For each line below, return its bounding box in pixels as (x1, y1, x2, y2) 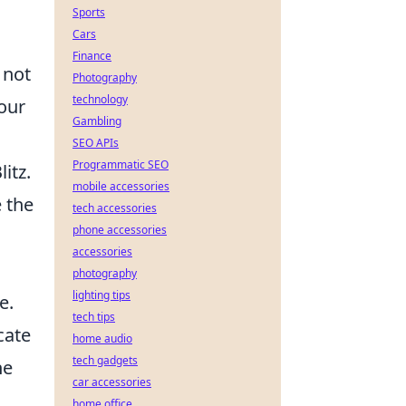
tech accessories (72, 200, 157, 216)
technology (72, 92, 128, 107)
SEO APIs (72, 135, 119, 150)
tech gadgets (72, 353, 138, 368)
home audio (72, 331, 132, 346)
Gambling (72, 113, 121, 129)
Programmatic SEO (72, 157, 169, 172)
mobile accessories (72, 179, 169, 194)
